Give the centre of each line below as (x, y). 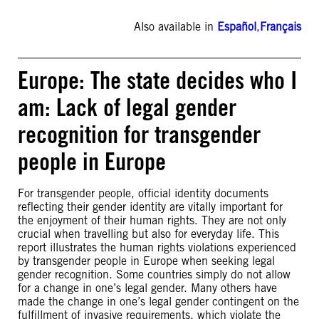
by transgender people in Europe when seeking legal (146, 261)
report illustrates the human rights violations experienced (157, 247)
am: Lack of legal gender (127, 107)
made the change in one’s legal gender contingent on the (158, 302)
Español (237, 27)
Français (281, 27)
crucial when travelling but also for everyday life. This (148, 234)
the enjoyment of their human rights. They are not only (152, 220)
